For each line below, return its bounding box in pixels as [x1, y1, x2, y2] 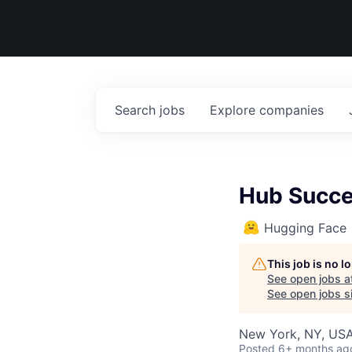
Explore [210, 102, 259, 118]
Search [115, 102, 159, 118]
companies [259, 102, 324, 118]
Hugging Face [264, 220, 346, 236]
